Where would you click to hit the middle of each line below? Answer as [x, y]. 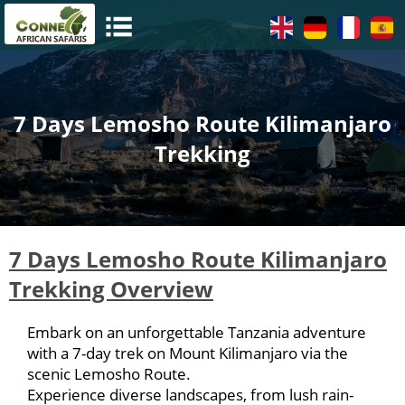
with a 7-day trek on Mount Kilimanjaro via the [188, 353]
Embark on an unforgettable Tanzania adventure [197, 332]
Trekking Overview [111, 288]
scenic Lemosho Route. [109, 373]
